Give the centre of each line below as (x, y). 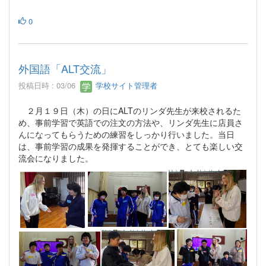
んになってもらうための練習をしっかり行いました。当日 (126, 134)
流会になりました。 (56, 158)
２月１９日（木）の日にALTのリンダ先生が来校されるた (130, 110)
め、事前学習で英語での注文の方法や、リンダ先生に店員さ (131, 122)
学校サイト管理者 (125, 85)
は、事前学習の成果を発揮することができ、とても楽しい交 (131, 146)
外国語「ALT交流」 (65, 68)
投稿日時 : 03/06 (49, 85)
